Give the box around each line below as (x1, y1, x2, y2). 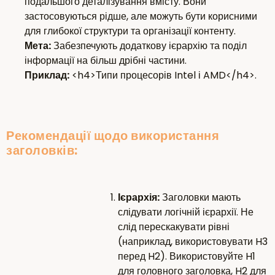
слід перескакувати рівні (118, 220, 230, 234)
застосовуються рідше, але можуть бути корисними (25, 9, 257, 24)
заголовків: (6, 142, 78, 160)
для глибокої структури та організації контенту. (25, 24, 236, 39)
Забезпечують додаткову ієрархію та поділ (51, 39, 247, 53)
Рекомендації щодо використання (6, 127, 219, 145)
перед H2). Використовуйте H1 (118, 249, 255, 264)
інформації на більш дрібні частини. (25, 53, 187, 68)
